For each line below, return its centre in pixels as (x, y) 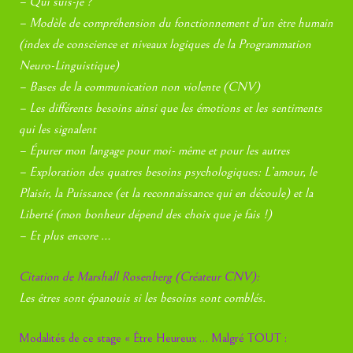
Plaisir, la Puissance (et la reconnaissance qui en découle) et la (166, 193)
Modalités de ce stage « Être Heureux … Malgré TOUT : (153, 338)
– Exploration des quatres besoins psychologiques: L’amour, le (168, 172)
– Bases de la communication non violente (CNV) (140, 87)
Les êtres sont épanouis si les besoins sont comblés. (143, 297)
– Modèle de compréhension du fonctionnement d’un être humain (176, 23)
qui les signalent (58, 130)
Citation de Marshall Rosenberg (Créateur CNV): (139, 276)
